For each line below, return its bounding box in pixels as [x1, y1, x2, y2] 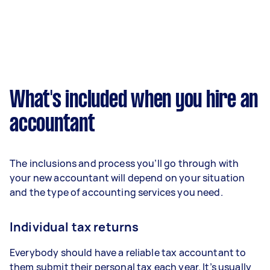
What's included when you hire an [10, 90, 258, 111]
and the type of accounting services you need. [10, 186, 225, 199]
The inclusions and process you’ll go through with [10, 157, 239, 170]
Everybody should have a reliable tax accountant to [10, 246, 246, 259]
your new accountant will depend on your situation [10, 171, 245, 184]
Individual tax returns [10, 219, 139, 235]
